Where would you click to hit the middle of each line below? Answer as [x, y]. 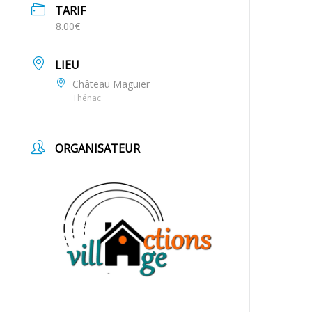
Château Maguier [111, 84]
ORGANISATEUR [98, 148]
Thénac [87, 98]
